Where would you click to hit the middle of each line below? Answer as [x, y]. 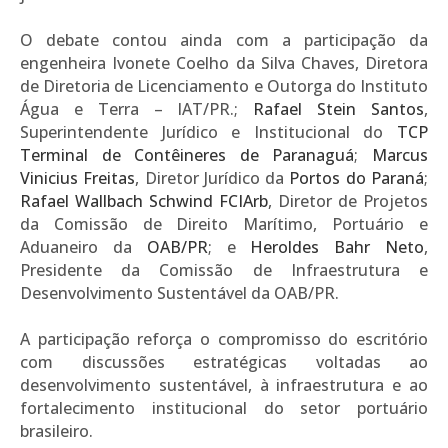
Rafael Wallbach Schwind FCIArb [144, 200]
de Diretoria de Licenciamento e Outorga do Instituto [224, 85]
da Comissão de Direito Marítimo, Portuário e [224, 223]
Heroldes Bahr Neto [337, 246]
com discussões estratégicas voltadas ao [224, 361]
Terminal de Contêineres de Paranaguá [187, 154]
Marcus [400, 154]
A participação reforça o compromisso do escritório [224, 338]
